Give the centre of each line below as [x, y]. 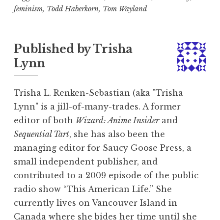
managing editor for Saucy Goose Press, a [103, 148]
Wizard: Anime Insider [117, 121]
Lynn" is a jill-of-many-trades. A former [97, 107]
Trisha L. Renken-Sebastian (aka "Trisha [98, 93]
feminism [28, 9]
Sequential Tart [41, 134]
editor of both [45, 121]
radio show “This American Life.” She [93, 189]
